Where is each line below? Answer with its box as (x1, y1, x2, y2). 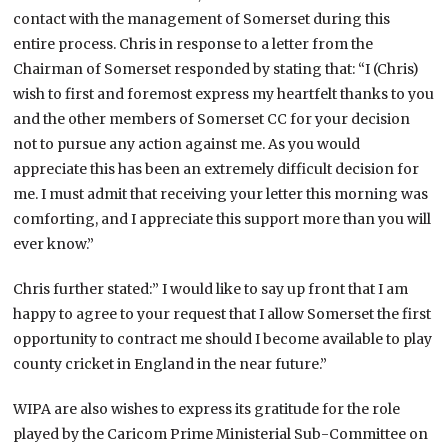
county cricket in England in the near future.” (13, 354, 328, 373)
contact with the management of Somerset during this (13, 9, 391, 28)
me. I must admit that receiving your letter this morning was (13, 184, 429, 203)
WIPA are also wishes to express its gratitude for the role (13, 399, 401, 418)
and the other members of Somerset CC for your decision (13, 109, 411, 128)
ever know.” (13, 234, 95, 253)
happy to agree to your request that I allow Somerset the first (13, 304, 432, 323)
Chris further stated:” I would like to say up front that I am (13, 279, 409, 298)
